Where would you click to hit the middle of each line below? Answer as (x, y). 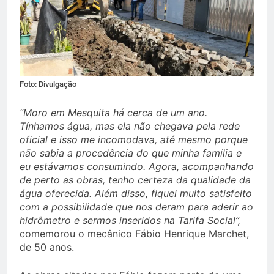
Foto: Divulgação (48, 84)
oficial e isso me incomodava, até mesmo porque (134, 140)
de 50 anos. (47, 247)
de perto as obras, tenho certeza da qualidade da (135, 180)
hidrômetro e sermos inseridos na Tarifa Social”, (130, 220)
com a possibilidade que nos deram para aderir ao (136, 207)
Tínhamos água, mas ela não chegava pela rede (130, 126)
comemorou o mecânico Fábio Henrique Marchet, (134, 234)
